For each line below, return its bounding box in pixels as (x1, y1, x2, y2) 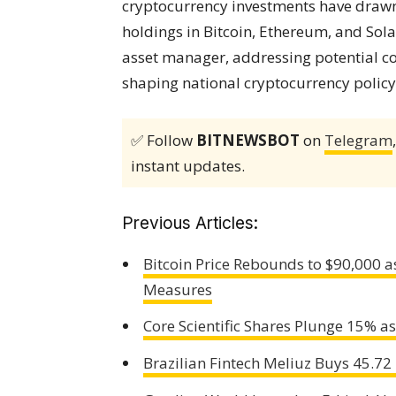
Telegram (324, 129, 392, 150)
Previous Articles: (122, 212, 258, 233)
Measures (142, 278, 212, 300)
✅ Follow (131, 129, 196, 150)
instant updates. (131, 155, 245, 176)
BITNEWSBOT (196, 129, 300, 150)
